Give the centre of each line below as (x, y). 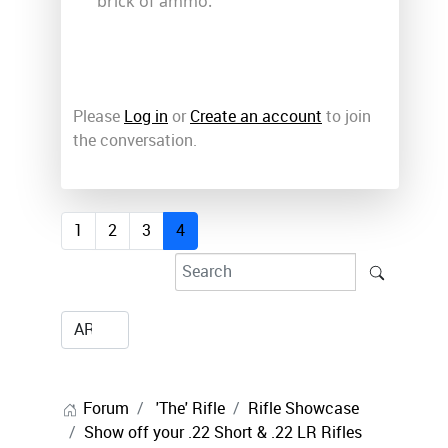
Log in (146, 116)
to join (346, 116)
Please (98, 116)
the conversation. (135, 140)
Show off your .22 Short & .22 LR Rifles (223, 432)
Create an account (256, 116)
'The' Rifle (190, 408)
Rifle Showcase (303, 408)
